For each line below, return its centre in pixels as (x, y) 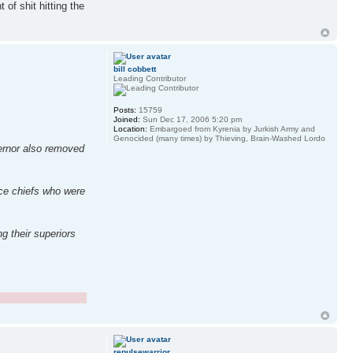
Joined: (126, 119)
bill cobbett (134, 69)
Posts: (124, 110)
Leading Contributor (149, 78)
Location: (130, 128)
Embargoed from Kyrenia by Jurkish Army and (231, 128)
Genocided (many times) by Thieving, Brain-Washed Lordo (219, 138)
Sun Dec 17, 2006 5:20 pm (191, 119)
